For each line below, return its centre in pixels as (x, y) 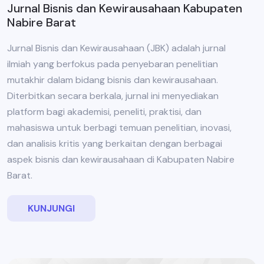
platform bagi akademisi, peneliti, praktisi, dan (104, 112)
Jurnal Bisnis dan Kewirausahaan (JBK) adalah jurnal (116, 48)
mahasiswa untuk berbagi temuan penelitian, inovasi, (119, 128)
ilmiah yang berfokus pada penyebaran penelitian (113, 64)
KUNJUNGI (51, 209)
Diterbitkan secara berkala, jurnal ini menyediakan (113, 96)
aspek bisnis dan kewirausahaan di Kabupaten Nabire (121, 160)
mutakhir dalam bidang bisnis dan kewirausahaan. (113, 80)
